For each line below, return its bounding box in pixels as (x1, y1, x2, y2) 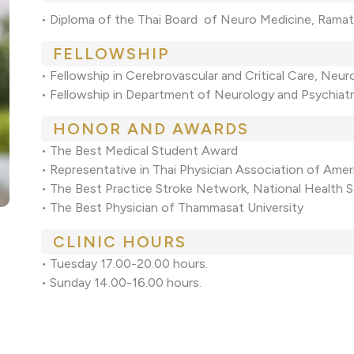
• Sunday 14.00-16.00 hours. (41, 275, 202, 291)
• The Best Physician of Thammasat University (41, 200, 304, 216)
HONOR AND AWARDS (53, 119, 250, 139)
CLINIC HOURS (53, 232, 187, 252)
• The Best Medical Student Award (41, 143, 239, 159)
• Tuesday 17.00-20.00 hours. (41, 256, 209, 272)
